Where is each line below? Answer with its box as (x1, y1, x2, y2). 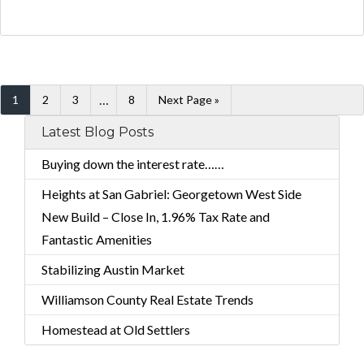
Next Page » (158, 92, 219, 106)
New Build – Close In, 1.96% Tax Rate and (41, 208, 270, 224)
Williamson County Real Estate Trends (41, 291, 253, 307)
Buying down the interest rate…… (41, 155, 224, 171)
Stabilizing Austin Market (41, 261, 184, 277)
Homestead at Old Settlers (41, 321, 190, 337)
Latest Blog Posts (41, 123, 154, 140)
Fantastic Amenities (41, 231, 152, 247)
